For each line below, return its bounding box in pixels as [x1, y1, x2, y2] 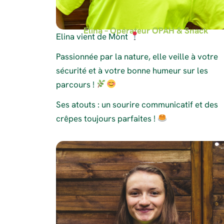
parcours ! [56, 78, 96, 90]
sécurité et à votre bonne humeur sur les [56, 64, 208, 76]
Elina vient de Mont [56, 30, 130, 42]
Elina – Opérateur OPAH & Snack [83, 24, 208, 36]
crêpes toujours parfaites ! [56, 112, 157, 124]
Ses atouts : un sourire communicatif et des [56, 98, 218, 110]
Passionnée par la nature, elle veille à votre [56, 50, 218, 62]
